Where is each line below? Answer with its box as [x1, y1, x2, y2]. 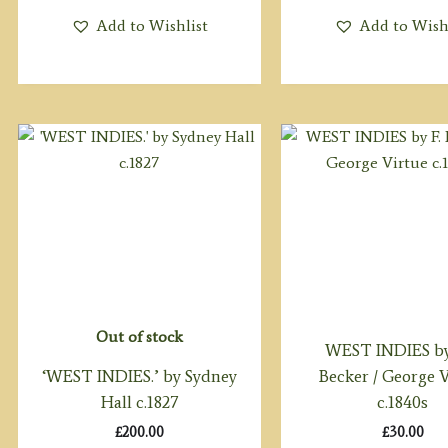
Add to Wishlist [95, 15, 208, 35]
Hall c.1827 [100, 391, 178, 412]
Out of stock [95, 326, 183, 346]
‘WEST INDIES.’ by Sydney [41, 365, 237, 386]
